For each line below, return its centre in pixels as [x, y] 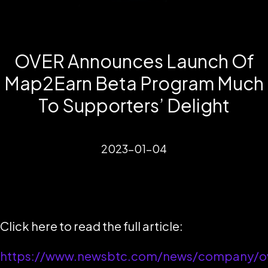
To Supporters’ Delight [134, 105]
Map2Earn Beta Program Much [134, 83]
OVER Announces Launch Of [134, 61]
